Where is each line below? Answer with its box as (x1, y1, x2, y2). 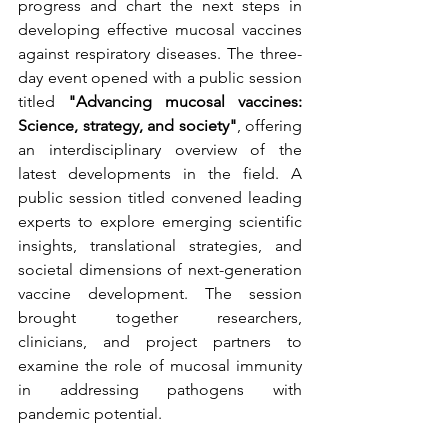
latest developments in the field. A (18, 164, 302, 183)
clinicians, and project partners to (18, 332, 302, 351)
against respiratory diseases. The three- (18, 44, 302, 63)
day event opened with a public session (18, 68, 302, 87)
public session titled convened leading (18, 188, 302, 207)
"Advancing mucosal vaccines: (68, 92, 302, 111)
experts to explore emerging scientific (18, 212, 302, 231)
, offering (236, 116, 302, 135)
